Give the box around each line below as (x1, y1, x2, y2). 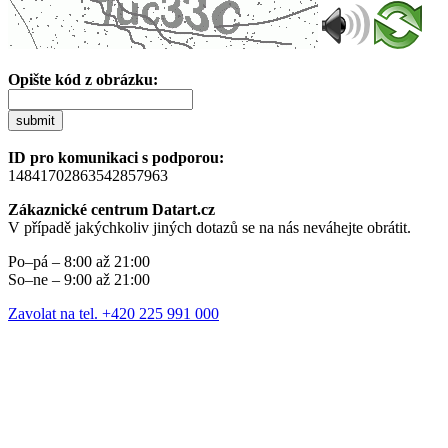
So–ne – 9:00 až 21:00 (8, 270, 150, 288)
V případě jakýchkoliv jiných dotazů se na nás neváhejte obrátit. (8, 218, 411, 236)
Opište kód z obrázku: (8, 70, 158, 88)
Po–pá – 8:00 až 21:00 (8, 252, 150, 270)
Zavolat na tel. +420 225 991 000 (8, 304, 219, 322)
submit (16, 112, 55, 128)
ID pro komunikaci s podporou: (8, 148, 224, 166)
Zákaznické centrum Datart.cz (8, 200, 215, 218)
